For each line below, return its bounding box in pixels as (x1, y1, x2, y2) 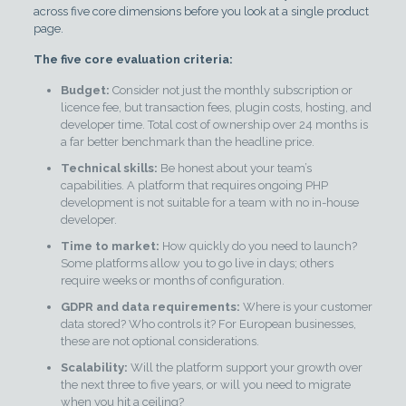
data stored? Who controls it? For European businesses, (60, 317, 356, 331)
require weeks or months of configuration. (60, 274, 285, 287)
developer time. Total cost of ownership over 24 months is (60, 118, 368, 131)
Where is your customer (239, 300, 372, 314)
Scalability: (60, 361, 128, 374)
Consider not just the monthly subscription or (109, 83, 353, 97)
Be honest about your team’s (157, 161, 312, 175)
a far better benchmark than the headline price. (60, 135, 314, 149)
